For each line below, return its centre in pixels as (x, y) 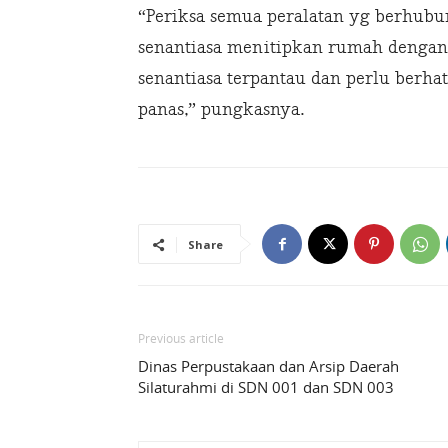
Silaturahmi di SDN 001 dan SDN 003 (266, 387)
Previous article (181, 338)
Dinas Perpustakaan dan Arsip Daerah (268, 366)
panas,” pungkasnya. (221, 110)
